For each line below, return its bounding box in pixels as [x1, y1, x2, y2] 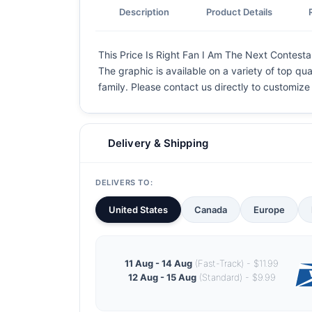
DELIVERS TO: [95, 178, 153, 187]
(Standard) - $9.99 [196, 271, 276, 283]
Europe [253, 204, 285, 215]
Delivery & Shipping [108, 136, 208, 150]
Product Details [205, 6, 272, 17]
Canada [194, 204, 227, 215]
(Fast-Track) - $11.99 [192, 257, 279, 269]
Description [119, 6, 170, 17]
